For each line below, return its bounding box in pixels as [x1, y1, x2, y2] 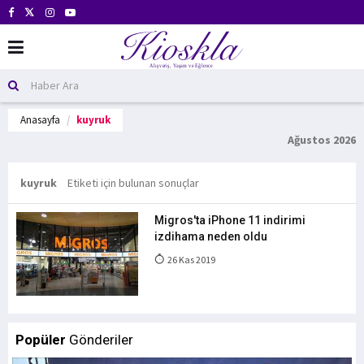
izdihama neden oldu [154, 230, 267, 243]
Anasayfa [20, 113, 60, 127]
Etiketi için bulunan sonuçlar [67, 175, 199, 190]
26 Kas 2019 [166, 253, 215, 266]
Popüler [15, 331, 66, 348]
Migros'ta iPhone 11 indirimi [154, 214, 305, 227]
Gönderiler [66, 331, 133, 348]
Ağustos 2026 [288, 132, 356, 147]
